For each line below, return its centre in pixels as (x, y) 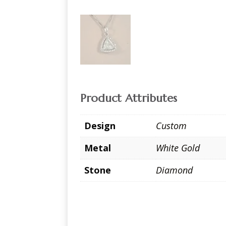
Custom (172, 126)
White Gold (178, 148)
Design (100, 126)
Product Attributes (129, 98)
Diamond (175, 170)
